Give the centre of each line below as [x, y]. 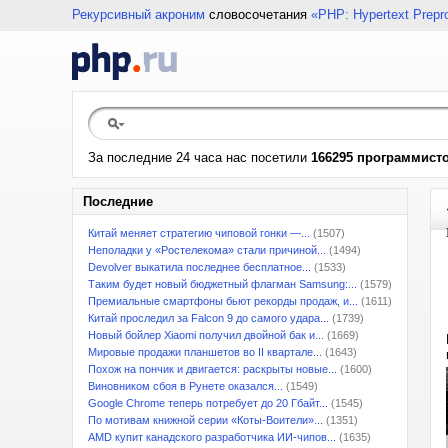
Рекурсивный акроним [138, 14]
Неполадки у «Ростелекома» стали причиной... [207, 250]
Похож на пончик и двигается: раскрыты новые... [212, 369]
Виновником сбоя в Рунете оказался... [185, 386]
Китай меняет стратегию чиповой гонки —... [199, 233]
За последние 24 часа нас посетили [199, 157]
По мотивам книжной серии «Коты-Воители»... [205, 420]
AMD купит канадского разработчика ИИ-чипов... [212, 437]
